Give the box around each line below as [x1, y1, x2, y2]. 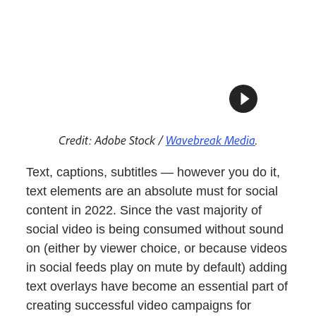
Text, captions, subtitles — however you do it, [26, 165, 281, 180]
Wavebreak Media [166, 132, 255, 148]
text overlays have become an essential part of [26, 279, 288, 294]
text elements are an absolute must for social [26, 184, 279, 199]
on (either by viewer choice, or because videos [26, 241, 288, 256]
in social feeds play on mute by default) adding [26, 260, 288, 275]
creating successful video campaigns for [26, 298, 252, 313]
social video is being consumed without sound [26, 222, 284, 237]
